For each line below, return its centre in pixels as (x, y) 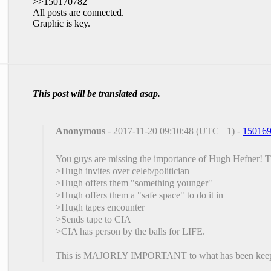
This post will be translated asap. (96, 93)
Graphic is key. (61, 23)
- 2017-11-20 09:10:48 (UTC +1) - (174, 131)
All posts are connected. (78, 12)
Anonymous (80, 131)
